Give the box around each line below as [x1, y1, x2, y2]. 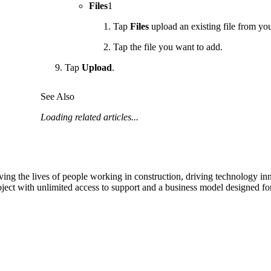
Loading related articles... [40, 111, 139, 122]
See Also [40, 91, 74, 102]
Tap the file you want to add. [113, 42, 223, 53]
